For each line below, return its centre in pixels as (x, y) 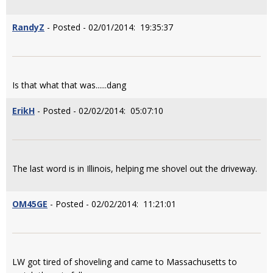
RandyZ (28, 27)
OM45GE (30, 204)
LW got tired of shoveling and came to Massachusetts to (125, 262)
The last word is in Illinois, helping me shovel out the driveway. (135, 168)
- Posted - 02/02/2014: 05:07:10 (99, 111)
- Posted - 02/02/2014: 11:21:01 (112, 204)
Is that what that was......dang (69, 85)
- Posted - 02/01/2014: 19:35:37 (109, 27)
